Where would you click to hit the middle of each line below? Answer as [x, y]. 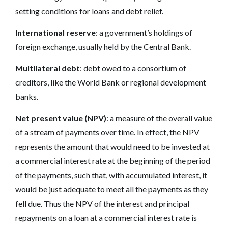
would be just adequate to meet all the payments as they [112, 189]
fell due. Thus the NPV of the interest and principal [102, 203]
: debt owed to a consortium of [133, 68]
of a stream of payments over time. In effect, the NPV [107, 132]
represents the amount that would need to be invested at [112, 146]
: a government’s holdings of [144, 32]
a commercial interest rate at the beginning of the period [113, 160]
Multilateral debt [48, 68]
